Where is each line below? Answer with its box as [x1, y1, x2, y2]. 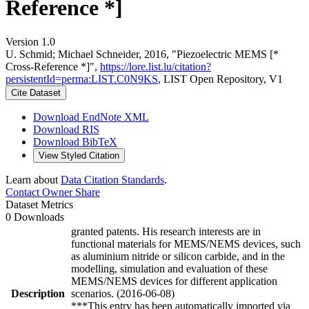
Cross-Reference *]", [6, 60, 100, 72]
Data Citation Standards [61, 173, 164, 186]
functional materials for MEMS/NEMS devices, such [71, 237, 301, 250]
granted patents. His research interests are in [71, 225, 261, 237]
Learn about [6, 173, 61, 186]
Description [11, 287, 65, 299]
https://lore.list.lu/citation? [100, 60, 211, 72]
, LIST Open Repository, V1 [158, 72, 283, 85]
